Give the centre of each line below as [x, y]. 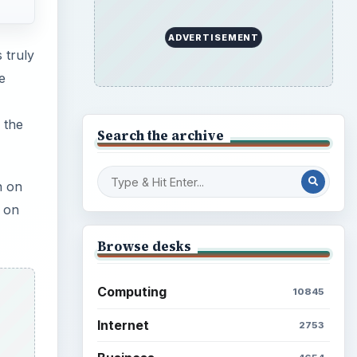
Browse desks [144, 246]
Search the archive [160, 135]
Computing [131, 292]
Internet [123, 325]
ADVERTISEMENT [214, 37]
